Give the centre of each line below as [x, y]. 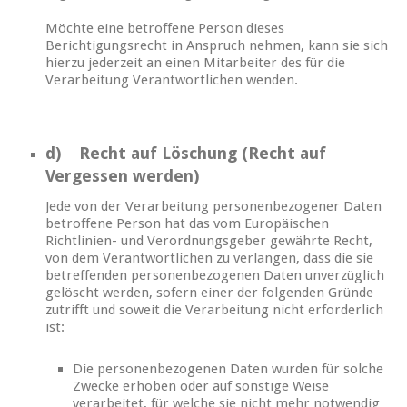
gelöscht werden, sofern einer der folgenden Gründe [209, 293]
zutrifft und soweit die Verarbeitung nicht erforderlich [214, 310]
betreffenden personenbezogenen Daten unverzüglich [215, 276]
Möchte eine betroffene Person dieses [165, 29]
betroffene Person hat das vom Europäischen [187, 224]
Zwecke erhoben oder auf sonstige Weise [201, 387]
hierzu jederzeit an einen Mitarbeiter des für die [195, 63]
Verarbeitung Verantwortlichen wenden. [172, 80]
